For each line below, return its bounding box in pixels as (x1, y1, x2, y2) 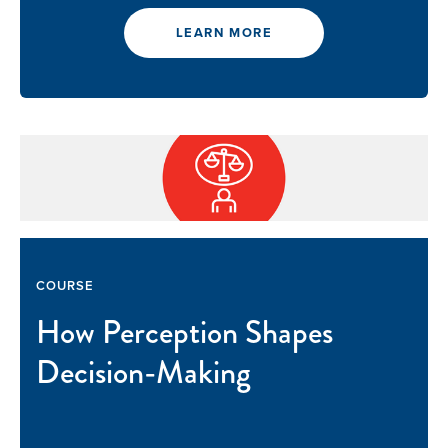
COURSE (36, 276, 95, 296)
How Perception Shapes (36, 309, 333, 357)
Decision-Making (36, 349, 251, 397)
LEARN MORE (175, 23, 273, 43)
